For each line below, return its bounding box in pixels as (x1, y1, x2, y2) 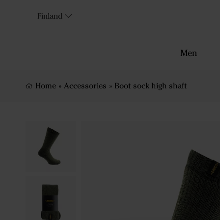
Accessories (64, 81, 107, 90)
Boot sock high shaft (114, 81, 187, 90)
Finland (37, 11, 63, 21)
